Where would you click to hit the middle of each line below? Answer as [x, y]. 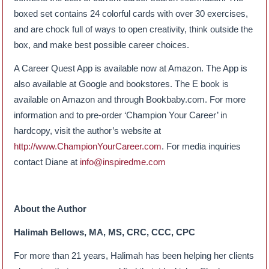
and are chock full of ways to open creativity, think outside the [134, 29]
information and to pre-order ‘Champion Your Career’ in [121, 115]
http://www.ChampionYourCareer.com [88, 146]
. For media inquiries [201, 146]
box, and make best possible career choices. [102, 44]
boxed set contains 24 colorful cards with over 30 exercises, [131, 13]
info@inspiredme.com [123, 162]
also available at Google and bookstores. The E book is [122, 83]
